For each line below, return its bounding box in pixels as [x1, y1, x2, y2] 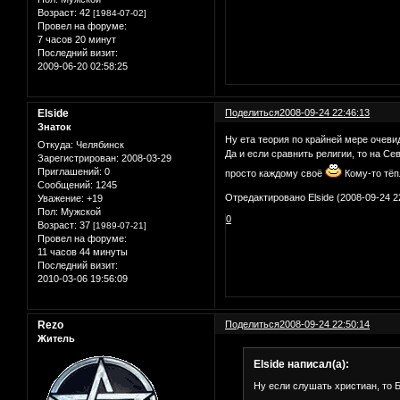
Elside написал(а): [253, 358, 349, 371]
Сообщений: [37, 179, 93, 190]
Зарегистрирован [37, 152, 116, 163]
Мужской [58, 205, 101, 217]
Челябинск [73, 138, 124, 150]
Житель [37, 333, 75, 345]
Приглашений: [37, 165, 102, 177]
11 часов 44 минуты [37, 246, 128, 257]
